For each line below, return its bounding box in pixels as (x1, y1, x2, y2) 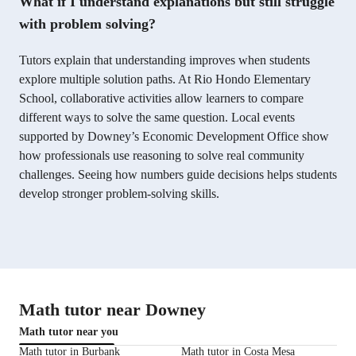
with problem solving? (19, 16, 156, 33)
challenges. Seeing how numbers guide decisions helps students (19, 168, 337, 182)
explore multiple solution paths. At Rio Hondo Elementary (19, 72, 311, 87)
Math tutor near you (19, 326, 118, 339)
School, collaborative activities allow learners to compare (19, 91, 304, 106)
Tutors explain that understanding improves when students (19, 53, 310, 68)
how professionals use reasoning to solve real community (19, 149, 304, 163)
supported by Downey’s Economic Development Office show (19, 130, 329, 144)
